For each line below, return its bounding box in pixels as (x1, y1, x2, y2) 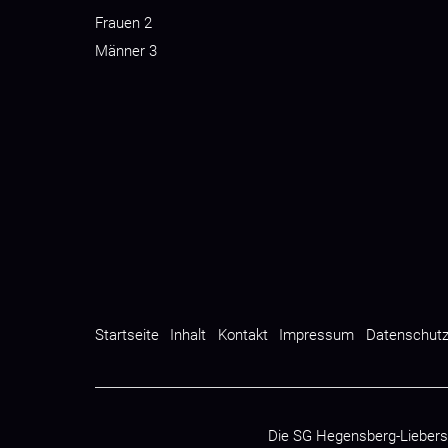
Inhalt (170, 325, 207, 344)
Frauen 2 (95, 13, 152, 32)
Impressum (279, 325, 355, 344)
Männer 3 (95, 41, 157, 60)
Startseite (95, 325, 159, 344)
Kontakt (217, 325, 268, 344)
